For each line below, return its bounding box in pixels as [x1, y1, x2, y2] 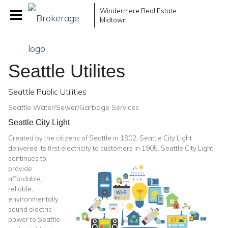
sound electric [8, 205, 52, 213]
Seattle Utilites [8, 61, 125, 81]
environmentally [8, 195, 59, 203]
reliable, [8, 185, 33, 193]
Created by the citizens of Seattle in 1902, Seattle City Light [8, 134, 192, 142]
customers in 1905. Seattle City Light [100, 144, 213, 152]
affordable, [8, 175, 42, 183]
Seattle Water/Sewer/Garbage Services [8, 103, 141, 112]
